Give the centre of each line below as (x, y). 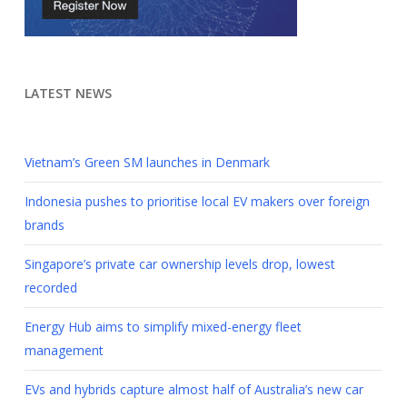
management (64, 350)
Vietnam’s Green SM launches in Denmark (147, 162)
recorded (50, 287)
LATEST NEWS (68, 93)
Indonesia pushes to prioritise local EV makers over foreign (197, 201)
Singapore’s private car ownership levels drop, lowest (179, 263)
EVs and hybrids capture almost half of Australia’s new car (194, 389)
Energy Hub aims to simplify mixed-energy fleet (163, 326)
